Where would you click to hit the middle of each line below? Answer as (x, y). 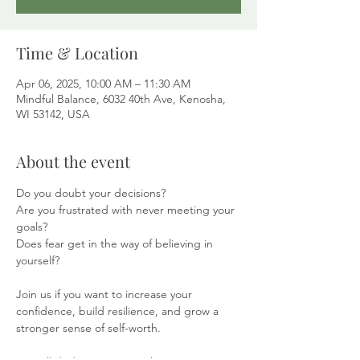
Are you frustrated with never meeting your (127, 210)
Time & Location (77, 53)
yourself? (38, 260)
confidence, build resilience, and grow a (119, 311)
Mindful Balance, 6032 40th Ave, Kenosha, (121, 99)
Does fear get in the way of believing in (116, 243)
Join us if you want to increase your (106, 294)
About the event (73, 161)
